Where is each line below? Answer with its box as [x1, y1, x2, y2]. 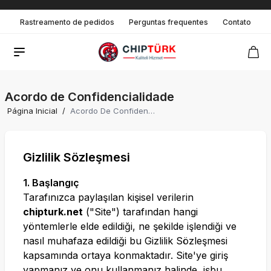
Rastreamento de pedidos [20, 17, 114, 27]
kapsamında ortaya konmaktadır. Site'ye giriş [23, 249, 228, 261]
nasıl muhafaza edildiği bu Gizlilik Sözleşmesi [23, 235, 227, 247]
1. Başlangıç [23, 177, 79, 189]
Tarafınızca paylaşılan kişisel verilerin [23, 191, 194, 203]
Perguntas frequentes [129, 17, 208, 27]
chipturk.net [23, 206, 83, 218]
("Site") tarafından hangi [83, 206, 198, 218]
